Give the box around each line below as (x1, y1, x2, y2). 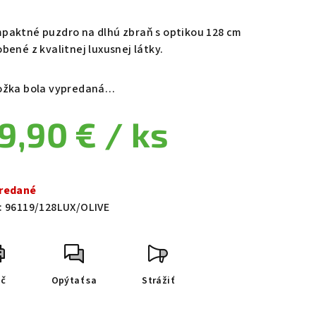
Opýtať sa (51, 274, 97, 288)
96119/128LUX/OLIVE (5, 200, 110, 216)
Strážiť (142, 274, 175, 288)
